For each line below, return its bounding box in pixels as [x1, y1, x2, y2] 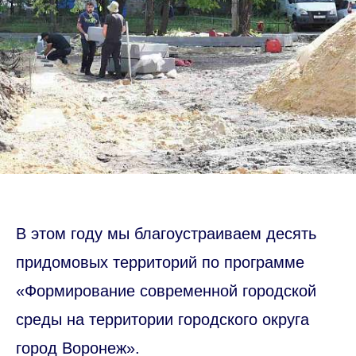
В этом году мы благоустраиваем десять [16, 225, 316, 243]
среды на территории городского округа [16, 311, 309, 329]
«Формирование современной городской [16, 282, 316, 300]
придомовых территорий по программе [16, 253, 304, 272]
